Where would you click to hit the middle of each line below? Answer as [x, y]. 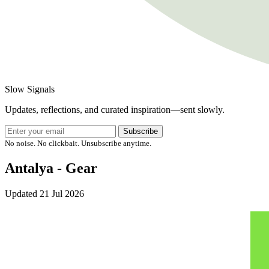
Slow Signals [30, 89]
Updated [21, 194]
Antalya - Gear [51, 168]
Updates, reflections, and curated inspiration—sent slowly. [115, 110]
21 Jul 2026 [61, 194]
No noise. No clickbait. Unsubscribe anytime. [78, 144]
